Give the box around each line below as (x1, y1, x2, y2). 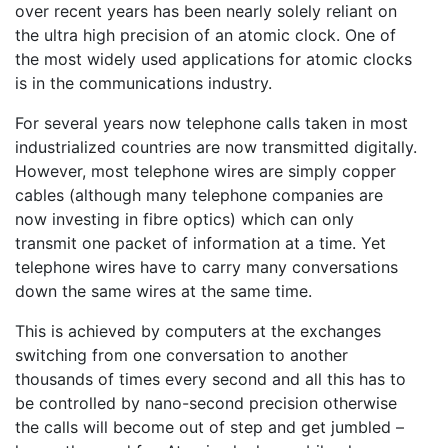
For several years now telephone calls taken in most (15, 112, 408, 133)
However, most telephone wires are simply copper (15, 160, 396, 181)
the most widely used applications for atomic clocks (15, 48, 412, 69)
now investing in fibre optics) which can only (15, 208, 354, 229)
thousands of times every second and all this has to (15, 368, 406, 389)
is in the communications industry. (15, 72, 272, 93)
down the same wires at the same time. (15, 280, 312, 301)
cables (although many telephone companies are (15, 184, 383, 205)
